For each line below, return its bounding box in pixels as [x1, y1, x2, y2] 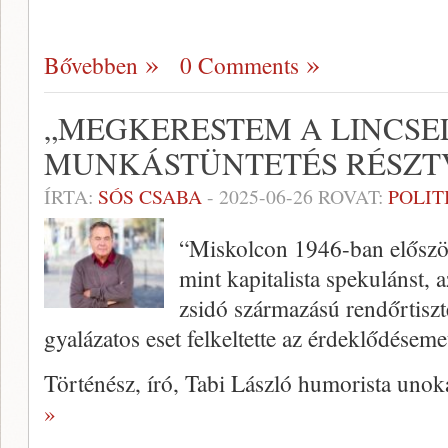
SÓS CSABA [98, 183, 202, 210]
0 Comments [180, 49, 299, 81]
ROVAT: [313, 183, 388, 210]
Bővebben [44, 49, 138, 81]
